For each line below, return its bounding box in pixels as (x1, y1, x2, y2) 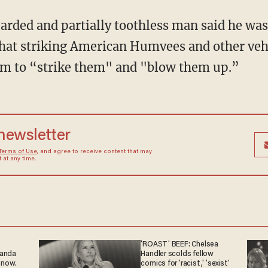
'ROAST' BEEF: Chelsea (141, 240, 218, 249)
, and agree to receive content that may (36, 149, 152, 155)
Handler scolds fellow (141, 249, 214, 258)
